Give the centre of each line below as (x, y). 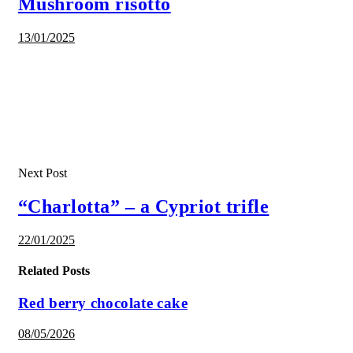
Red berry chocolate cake (103, 303)
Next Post (43, 173)
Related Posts (54, 270)
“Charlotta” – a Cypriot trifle (144, 206)
